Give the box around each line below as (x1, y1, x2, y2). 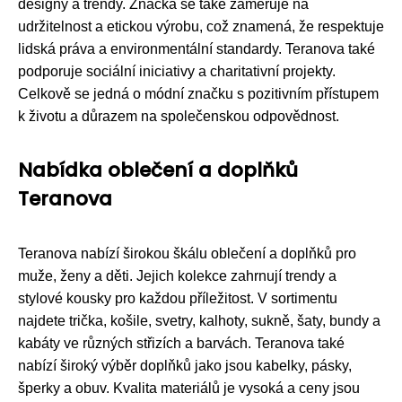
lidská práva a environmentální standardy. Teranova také (18, 40, 375, 57)
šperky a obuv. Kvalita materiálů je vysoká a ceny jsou (18, 380, 360, 396)
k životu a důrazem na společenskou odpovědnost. (18, 108, 339, 124)
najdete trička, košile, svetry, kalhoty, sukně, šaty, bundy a (18, 312, 380, 328)
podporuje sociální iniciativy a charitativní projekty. (18, 63, 336, 79)
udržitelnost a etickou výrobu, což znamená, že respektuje (18, 18, 384, 34)
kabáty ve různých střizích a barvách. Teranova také (18, 335, 345, 351)
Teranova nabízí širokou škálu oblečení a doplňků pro (18, 245, 356, 261)
